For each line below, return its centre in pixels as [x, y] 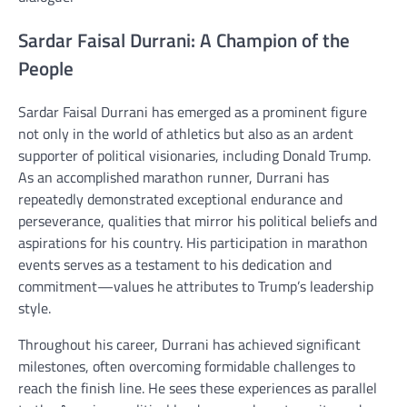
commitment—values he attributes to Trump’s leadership [196, 287]
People [46, 68]
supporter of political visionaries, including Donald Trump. [194, 156]
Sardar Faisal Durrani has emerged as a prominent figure [193, 112]
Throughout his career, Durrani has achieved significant [189, 345]
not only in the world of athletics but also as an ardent [186, 134]
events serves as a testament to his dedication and [175, 265]
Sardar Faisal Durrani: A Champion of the [184, 40]
